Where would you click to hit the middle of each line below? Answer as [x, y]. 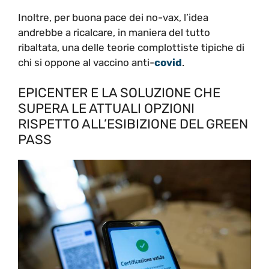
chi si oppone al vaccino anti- [86, 62]
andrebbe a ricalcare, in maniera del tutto [114, 32]
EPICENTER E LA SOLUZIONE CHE [119, 93]
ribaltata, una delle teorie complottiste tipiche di [131, 47]
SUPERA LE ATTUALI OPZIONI [106, 109]
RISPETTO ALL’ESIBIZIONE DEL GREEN [133, 124]
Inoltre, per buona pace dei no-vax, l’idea [113, 17]
